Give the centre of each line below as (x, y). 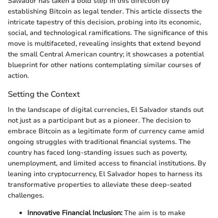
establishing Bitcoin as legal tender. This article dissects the (105, 12)
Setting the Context (44, 94)
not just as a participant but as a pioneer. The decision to (99, 120)
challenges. (26, 195)
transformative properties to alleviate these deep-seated (100, 184)
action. (18, 76)
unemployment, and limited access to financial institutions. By (107, 163)
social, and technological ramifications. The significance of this (108, 33)
